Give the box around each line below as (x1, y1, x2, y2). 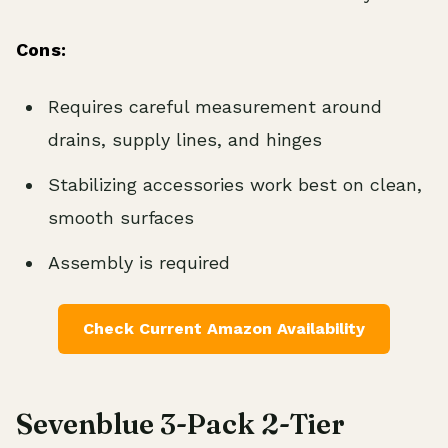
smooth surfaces (48, 207, 194, 229)
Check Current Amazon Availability (83, 319, 365, 339)
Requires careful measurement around (48, 96, 382, 118)
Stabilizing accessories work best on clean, (48, 174, 422, 196)
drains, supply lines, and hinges (48, 129, 322, 151)
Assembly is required (48, 252, 230, 274)
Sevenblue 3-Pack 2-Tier (16, 407, 345, 442)
